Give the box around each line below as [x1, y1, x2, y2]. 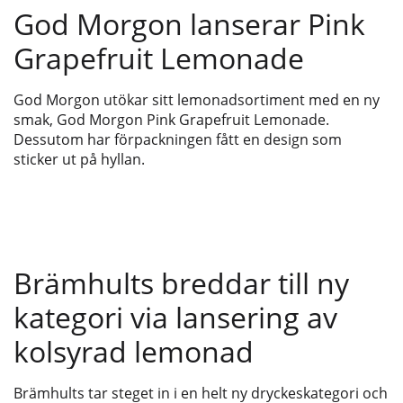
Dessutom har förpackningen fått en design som [13, 129, 342, 149]
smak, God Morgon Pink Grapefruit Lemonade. [13, 109, 329, 130]
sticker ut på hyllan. [13, 148, 145, 169]
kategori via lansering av [13, 297, 337, 336]
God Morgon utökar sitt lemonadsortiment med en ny [13, 89, 380, 110]
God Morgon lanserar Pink [13, 4, 365, 43]
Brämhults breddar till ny [13, 263, 349, 302]
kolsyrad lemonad [13, 331, 254, 371]
